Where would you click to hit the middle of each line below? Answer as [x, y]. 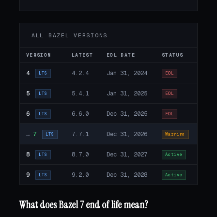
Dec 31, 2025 [127, 113]
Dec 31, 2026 [127, 134]
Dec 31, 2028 [127, 174]
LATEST [82, 55]
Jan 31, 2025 [127, 93]
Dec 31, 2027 [127, 154]
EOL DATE [121, 55]
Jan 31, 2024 [127, 73]
